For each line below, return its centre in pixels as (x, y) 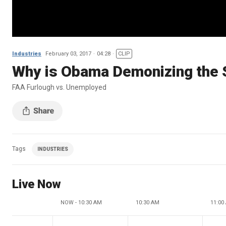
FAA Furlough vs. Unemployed (59, 87)
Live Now (37, 184)
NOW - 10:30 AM (81, 202)
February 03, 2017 (68, 53)
